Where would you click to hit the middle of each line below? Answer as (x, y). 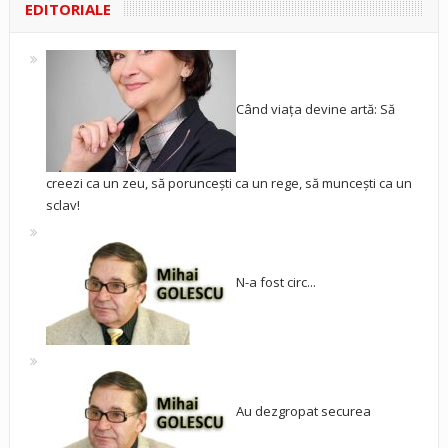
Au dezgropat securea (303, 410)
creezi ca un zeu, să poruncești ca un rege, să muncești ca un (228, 182)
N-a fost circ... (275, 281)
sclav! (62, 204)
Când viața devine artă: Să (315, 108)
